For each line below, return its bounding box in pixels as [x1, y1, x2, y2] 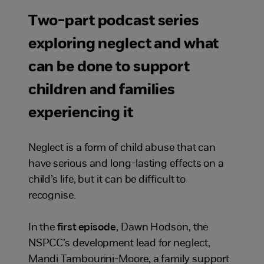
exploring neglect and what [28, 37, 219, 52]
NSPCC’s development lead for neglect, [28, 238, 210, 249]
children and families [28, 82, 176, 98]
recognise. [28, 190, 78, 202]
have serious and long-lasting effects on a [28, 159, 224, 170]
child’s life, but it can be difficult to [28, 174, 186, 186]
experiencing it [28, 105, 133, 121]
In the [28, 222, 58, 233]
